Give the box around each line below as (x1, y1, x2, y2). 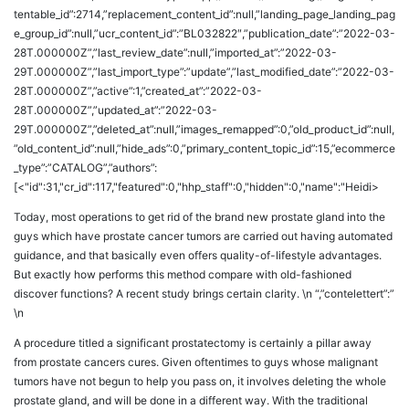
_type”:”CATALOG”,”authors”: (14, 161, 157, 175)
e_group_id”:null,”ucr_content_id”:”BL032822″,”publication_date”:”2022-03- (14, 26, 395, 41)
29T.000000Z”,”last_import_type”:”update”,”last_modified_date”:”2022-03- (14, 65, 394, 79)
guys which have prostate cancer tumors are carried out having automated (14, 229, 393, 244)
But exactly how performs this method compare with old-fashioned (14, 267, 351, 282)
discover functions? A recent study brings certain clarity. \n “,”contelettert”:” (14, 287, 394, 301)
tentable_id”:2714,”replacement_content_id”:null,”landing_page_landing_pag (14, 7, 395, 22)
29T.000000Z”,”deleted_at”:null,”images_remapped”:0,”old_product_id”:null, (14, 122, 394, 137)
